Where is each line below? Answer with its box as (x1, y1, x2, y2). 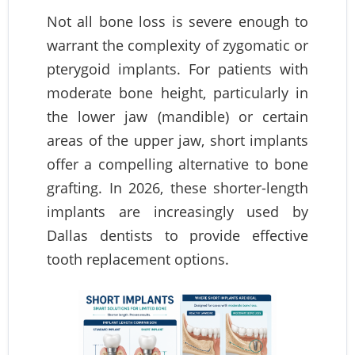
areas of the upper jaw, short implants (47, 130, 308, 150)
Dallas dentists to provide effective (47, 225, 308, 245)
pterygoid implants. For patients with (47, 59, 308, 78)
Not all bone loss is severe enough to (47, 11, 308, 31)
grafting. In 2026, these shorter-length (47, 177, 308, 197)
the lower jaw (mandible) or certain (47, 106, 308, 126)
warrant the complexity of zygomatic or (47, 35, 308, 55)
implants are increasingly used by (47, 201, 308, 221)
